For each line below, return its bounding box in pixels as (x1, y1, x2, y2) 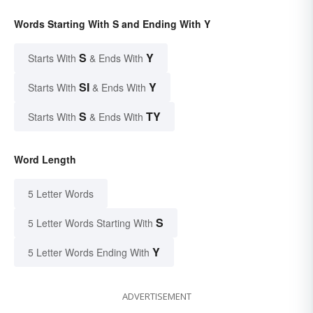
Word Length (14, 152, 76, 166)
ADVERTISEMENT (122, 289, 191, 303)
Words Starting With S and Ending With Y (14, 16, 210, 31)
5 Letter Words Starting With (28, 215, 153, 230)
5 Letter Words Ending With (28, 245, 150, 259)
